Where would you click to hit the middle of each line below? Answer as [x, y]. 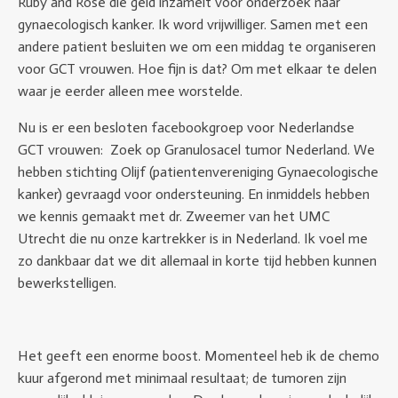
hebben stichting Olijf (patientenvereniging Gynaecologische [198, 172]
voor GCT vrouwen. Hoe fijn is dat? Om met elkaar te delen [197, 69]
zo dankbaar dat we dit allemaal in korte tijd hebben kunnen [197, 261]
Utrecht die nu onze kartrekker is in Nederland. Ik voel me [193, 239]
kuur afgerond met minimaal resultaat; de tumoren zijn [182, 378]
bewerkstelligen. [67, 283]
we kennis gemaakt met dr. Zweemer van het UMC [174, 216]
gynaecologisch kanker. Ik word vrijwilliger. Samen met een [193, 24]
